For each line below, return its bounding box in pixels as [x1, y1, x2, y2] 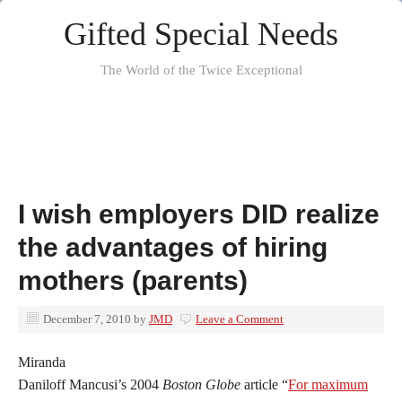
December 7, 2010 [43, 312, 131, 326]
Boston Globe [162, 377, 240, 392]
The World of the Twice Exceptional [100, 63, 302, 77]
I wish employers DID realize [18, 199, 380, 229]
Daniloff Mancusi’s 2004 [18, 377, 162, 392]
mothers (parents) [18, 266, 248, 295]
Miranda [18, 354, 66, 370]
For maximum [288, 377, 368, 392]
